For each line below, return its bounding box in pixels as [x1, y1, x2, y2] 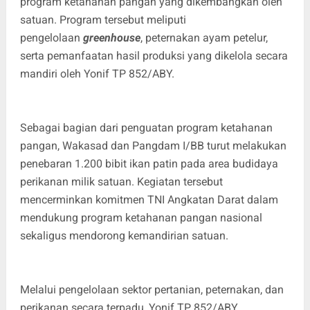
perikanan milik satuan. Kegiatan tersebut [19, 175, 223, 189]
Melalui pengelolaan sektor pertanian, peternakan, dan [19, 283, 284, 297]
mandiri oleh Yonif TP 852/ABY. [19, 67, 174, 81]
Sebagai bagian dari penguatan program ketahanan [19, 121, 273, 135]
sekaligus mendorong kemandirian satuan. [19, 229, 228, 243]
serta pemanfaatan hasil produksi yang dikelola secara [19, 49, 288, 63]
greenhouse [82, 31, 140, 45]
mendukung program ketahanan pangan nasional [19, 211, 262, 225]
